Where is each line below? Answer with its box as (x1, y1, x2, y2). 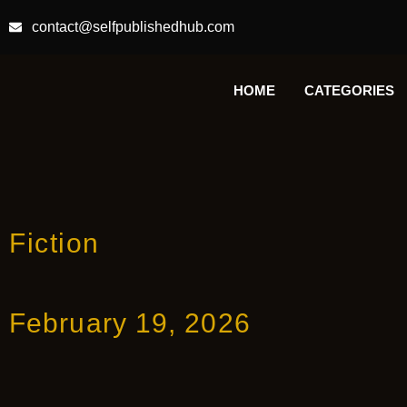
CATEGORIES (303, 83, 394, 99)
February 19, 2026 (9, 307, 251, 338)
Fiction (9, 227, 100, 258)
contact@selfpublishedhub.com (31, 19, 234, 35)
